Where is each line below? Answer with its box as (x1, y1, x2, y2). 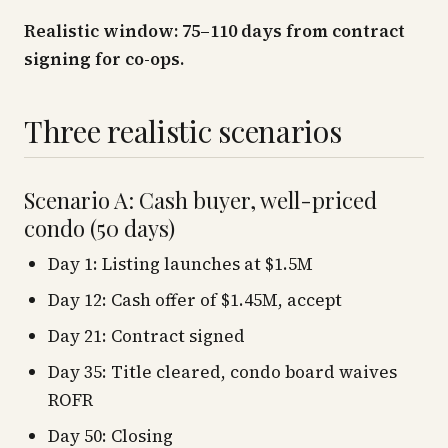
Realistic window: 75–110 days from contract (24, 19, 405, 43)
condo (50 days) (24, 213, 175, 243)
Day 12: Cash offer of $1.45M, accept (48, 288, 342, 312)
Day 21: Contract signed (48, 324, 245, 348)
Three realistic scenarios (24, 111, 342, 151)
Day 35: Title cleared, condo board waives (48, 360, 397, 384)
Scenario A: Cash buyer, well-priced (24, 185, 377, 215)
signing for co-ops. (24, 47, 184, 71)
